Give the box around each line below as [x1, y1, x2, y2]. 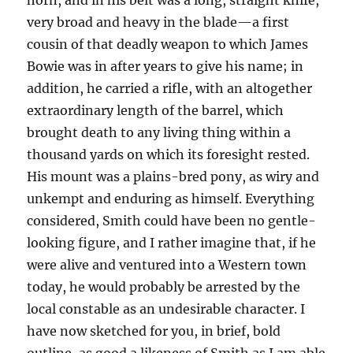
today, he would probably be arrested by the [27, 279, 301, 295]
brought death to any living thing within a [27, 124, 292, 141]
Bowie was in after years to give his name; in [27, 58, 304, 75]
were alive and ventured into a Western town [27, 257, 307, 273]
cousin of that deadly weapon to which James [27, 36, 309, 53]
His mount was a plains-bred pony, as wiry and [27, 169, 320, 185]
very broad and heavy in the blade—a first [27, 14, 290, 31]
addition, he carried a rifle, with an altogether [27, 80, 313, 97]
